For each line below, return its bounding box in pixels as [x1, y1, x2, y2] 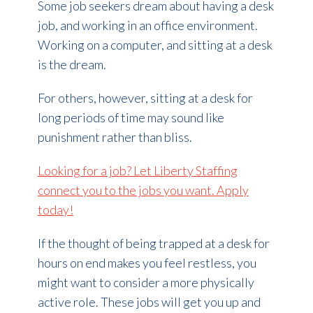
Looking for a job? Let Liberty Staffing [37, 163, 238, 179]
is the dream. [37, 57, 106, 73]
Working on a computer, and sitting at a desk [37, 37, 272, 53]
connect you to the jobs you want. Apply [37, 182, 249, 198]
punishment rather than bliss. [37, 129, 192, 145]
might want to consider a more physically [37, 275, 254, 291]
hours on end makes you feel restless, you [37, 255, 256, 271]
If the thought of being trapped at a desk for [37, 235, 270, 252]
